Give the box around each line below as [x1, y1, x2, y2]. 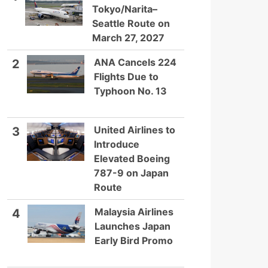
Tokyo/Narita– [92, 3, 157, 15]
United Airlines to [94, 124, 175, 136]
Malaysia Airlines [95, 206, 173, 218]
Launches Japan [95, 220, 170, 232]
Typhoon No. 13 [94, 85, 167, 97]
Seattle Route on [92, 17, 170, 29]
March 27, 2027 [92, 32, 165, 44]
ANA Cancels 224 [94, 56, 176, 68]
